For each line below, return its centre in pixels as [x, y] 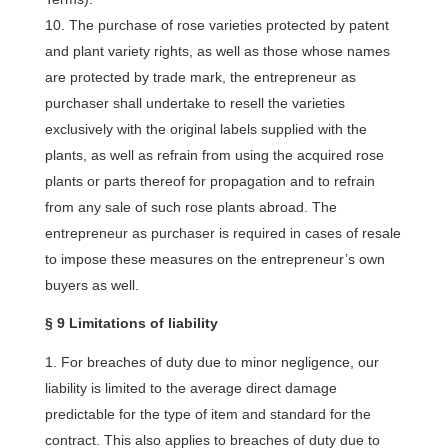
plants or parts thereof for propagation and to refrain [209, 181]
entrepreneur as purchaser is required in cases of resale [222, 233]
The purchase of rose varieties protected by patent [228, 25]
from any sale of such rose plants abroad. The [190, 207]
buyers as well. [91, 285]
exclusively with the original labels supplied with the [205, 129]
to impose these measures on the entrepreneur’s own [214, 259]
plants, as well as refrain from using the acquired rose [214, 155]
